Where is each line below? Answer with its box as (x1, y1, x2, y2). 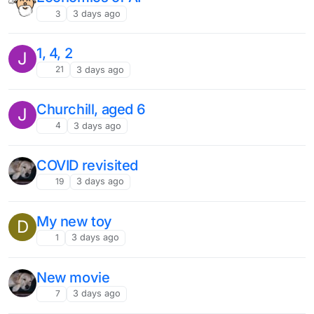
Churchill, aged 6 (36, 101, 146, 118)
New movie (36, 268, 110, 286)
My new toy (36, 212, 112, 230)
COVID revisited (36, 157, 138, 175)
